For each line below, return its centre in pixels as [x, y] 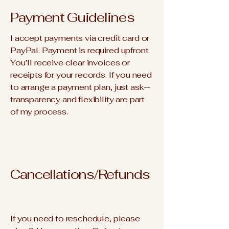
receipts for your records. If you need [81, 75]
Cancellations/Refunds [80, 174]
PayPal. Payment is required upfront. [80, 50]
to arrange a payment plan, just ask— [81, 87]
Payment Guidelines [72, 17]
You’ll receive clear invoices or [70, 63]
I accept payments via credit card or [80, 38]
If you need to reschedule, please [75, 219]
